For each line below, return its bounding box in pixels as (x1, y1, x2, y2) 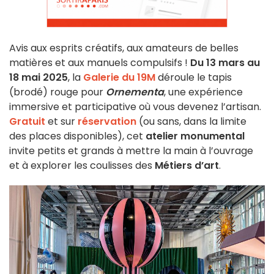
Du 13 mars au (190, 56, 260, 70)
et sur (48, 114, 78, 129)
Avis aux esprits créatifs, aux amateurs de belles (9, 41, 239, 56)
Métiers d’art (155, 158, 219, 173)
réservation (78, 114, 136, 129)
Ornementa (103, 85, 164, 100)
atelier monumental (146, 129, 245, 144)
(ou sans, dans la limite (136, 114, 246, 129)
